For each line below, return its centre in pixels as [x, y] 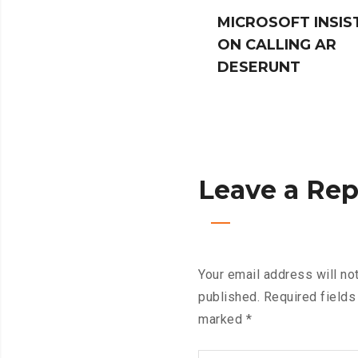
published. [229, 297]
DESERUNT [259, 68]
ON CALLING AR [277, 45]
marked [222, 320]
